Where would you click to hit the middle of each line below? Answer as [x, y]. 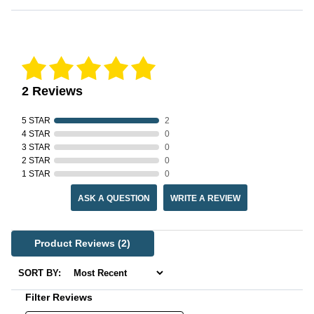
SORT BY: [41, 273]
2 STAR [36, 161]
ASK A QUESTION [114, 199]
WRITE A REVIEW [205, 199]
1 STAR [36, 174]
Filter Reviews [59, 298]
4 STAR [36, 134]
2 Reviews [52, 91]
